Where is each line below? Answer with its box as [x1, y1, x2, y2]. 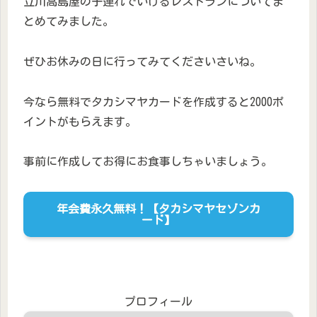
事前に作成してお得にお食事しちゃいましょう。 [23, 156, 272, 168]
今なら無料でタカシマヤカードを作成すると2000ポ [23, 96, 284, 108]
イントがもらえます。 [23, 115, 137, 127]
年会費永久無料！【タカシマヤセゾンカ [57, 203, 260, 215]
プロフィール [125, 296, 192, 307]
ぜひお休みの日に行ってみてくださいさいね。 [23, 55, 261, 67]
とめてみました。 [23, 16, 114, 28]
